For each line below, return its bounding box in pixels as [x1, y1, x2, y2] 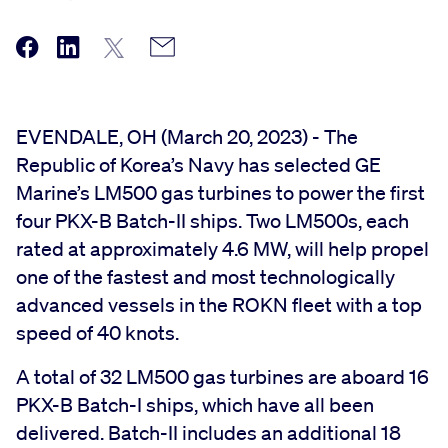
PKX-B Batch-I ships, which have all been [16, 392, 374, 417]
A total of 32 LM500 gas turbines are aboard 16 [16, 364, 429, 389]
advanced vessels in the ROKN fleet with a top [16, 292, 422, 317]
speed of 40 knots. [16, 320, 179, 345]
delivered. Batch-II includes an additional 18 [16, 420, 401, 445]
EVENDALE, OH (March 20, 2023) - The [16, 124, 358, 149]
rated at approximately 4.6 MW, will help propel [16, 236, 429, 261]
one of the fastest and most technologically [16, 264, 395, 289]
